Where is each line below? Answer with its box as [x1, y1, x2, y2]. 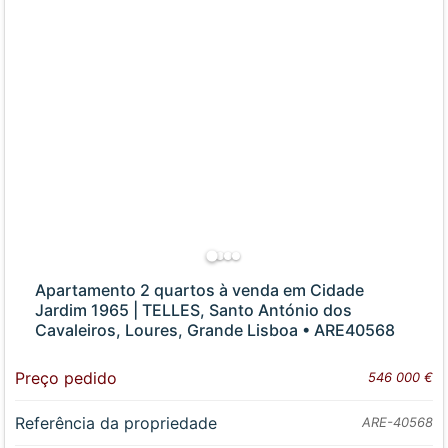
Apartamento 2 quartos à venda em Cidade [35, 280, 365, 301]
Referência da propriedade [15, 413, 218, 434]
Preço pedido [15, 368, 118, 389]
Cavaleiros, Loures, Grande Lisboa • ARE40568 [35, 320, 396, 341]
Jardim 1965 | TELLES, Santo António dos [35, 300, 353, 321]
